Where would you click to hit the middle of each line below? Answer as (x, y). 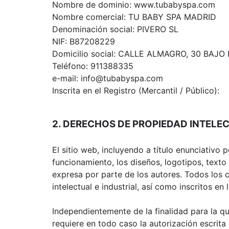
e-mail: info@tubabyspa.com (108, 78)
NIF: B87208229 (84, 41)
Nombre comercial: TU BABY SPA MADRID (134, 17)
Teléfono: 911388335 (93, 66)
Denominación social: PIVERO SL (115, 29)
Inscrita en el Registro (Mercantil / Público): (136, 90)
